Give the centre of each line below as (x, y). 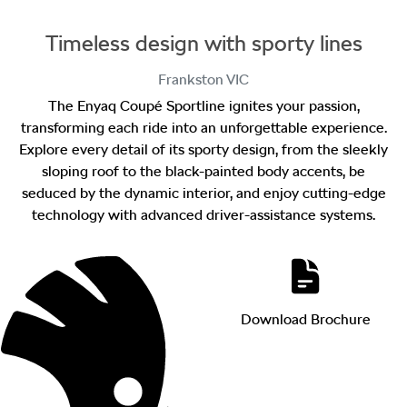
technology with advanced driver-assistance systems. (203, 215)
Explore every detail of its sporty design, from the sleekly (203, 149)
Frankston (191, 79)
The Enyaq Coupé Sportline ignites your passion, (203, 106)
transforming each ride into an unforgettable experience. (203, 128)
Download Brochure (305, 319)
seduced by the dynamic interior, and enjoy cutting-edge (203, 193)
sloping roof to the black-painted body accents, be (203, 171)
